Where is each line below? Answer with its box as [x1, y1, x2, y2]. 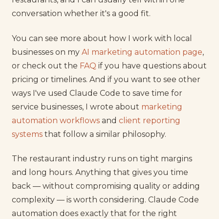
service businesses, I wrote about [12, 102, 141, 111]
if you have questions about [96, 61, 207, 70]
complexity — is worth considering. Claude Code [12, 195, 199, 205]
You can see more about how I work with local [12, 33, 192, 43]
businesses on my [12, 47, 82, 57]
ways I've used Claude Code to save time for [12, 88, 182, 98]
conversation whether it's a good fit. [12, 9, 151, 19]
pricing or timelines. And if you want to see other [12, 74, 200, 84]
